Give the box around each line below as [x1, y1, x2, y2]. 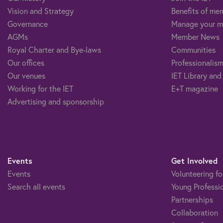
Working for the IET [7, 83, 73, 94]
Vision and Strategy [7, 5, 74, 16]
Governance [7, 18, 48, 29]
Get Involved [171, 155, 218, 166]
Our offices [7, 57, 44, 68]
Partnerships [171, 194, 213, 205]
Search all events [7, 181, 65, 192]
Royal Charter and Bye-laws [7, 44, 101, 55]
